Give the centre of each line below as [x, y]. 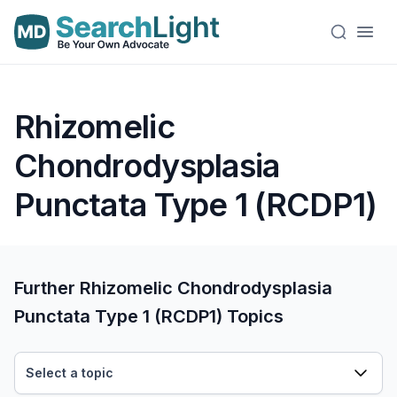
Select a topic [70, 373]
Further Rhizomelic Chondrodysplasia [173, 288]
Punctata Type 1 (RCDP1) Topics [149, 316]
